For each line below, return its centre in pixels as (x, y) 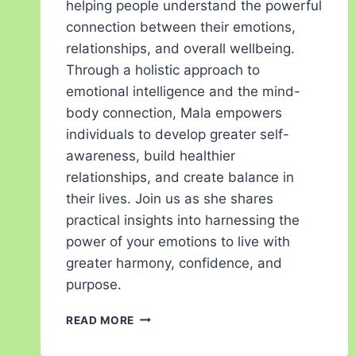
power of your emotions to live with (178, 241)
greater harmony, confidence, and (174, 263)
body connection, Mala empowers (174, 112)
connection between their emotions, (181, 27)
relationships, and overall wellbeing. (180, 48)
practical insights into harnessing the (183, 220)
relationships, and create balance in (180, 177)
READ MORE (101, 320)
